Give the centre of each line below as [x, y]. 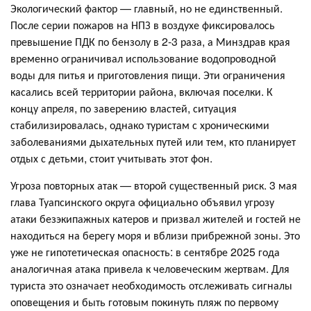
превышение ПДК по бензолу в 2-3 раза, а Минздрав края [150, 41]
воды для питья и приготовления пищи [104, 74]
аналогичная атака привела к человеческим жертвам [138, 268]
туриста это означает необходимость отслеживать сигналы [151, 285]
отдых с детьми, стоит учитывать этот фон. [111, 158]
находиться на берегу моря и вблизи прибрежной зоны [144, 235]
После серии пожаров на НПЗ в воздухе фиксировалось [143, 24]
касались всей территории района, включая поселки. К [142, 91]
